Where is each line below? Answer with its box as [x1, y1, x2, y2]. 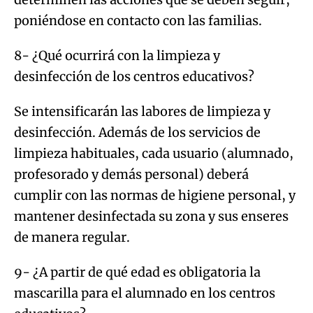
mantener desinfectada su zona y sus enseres [14, 208, 289, 224]
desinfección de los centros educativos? [14, 68, 254, 85]
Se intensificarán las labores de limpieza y [14, 103, 270, 119]
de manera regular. [14, 228, 130, 245]
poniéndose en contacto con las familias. [14, 12, 262, 29]
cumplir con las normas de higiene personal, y [14, 187, 296, 203]
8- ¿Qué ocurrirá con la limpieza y [14, 47, 220, 64]
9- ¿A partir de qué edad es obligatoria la [14, 263, 261, 280]
